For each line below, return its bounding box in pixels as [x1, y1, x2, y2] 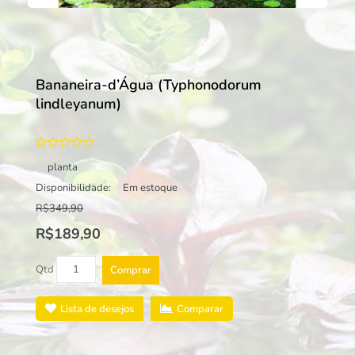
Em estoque [123, 181, 177, 195]
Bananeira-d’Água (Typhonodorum [36, 75, 261, 94]
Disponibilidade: [36, 181, 111, 195]
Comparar [177, 302, 223, 316]
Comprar [110, 263, 151, 277]
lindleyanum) [36, 94, 121, 113]
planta [48, 160, 78, 174]
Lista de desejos [60, 302, 134, 316]
